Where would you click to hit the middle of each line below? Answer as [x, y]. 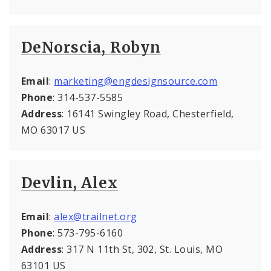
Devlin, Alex [70, 183]
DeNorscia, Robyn [91, 47]
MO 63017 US [54, 130]
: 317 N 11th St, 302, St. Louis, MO [142, 249]
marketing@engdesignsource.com [136, 81]
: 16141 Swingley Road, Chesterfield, [148, 113]
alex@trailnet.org [96, 216]
